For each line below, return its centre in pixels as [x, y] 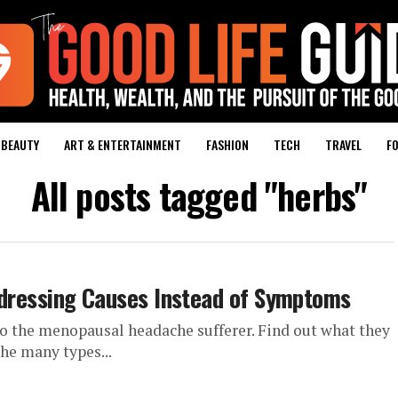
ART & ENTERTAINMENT [122, 144]
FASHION [227, 144]
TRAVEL [343, 144]
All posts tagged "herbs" [199, 195]
